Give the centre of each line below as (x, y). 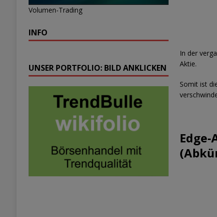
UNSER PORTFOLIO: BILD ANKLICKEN (97, 68)
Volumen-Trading (55, 10)
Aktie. (188, 64)
